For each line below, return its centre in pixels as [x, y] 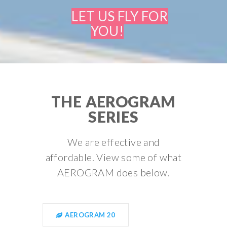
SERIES [113, 117]
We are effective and [113, 142]
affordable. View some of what [113, 157]
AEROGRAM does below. [113, 172]
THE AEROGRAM [113, 101]
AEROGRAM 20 [89, 215]
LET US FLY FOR [120, 16]
